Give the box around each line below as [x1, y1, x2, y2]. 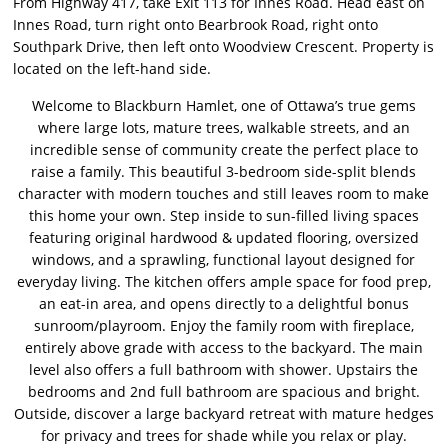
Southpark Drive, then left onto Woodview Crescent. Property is [13, 37, 435, 57]
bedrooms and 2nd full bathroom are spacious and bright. [27, 382, 420, 402]
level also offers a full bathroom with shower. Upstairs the [29, 360, 419, 380]
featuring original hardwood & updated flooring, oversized [28, 228, 419, 248]
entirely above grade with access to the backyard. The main [24, 338, 423, 358]
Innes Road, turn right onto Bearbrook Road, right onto [13, 15, 379, 35]
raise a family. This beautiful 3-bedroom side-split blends [31, 162, 417, 182]
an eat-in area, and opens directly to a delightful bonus [38, 294, 409, 314]
